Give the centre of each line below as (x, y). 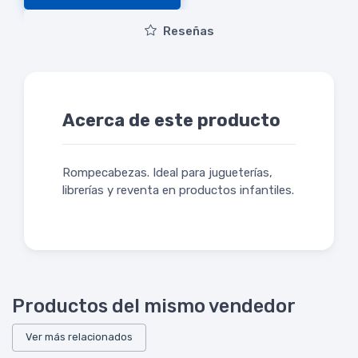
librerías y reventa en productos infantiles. (178, 190)
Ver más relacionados (79, 337)
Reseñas (188, 31)
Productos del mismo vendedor (154, 306)
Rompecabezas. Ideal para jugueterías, (167, 172)
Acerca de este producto (171, 120)
